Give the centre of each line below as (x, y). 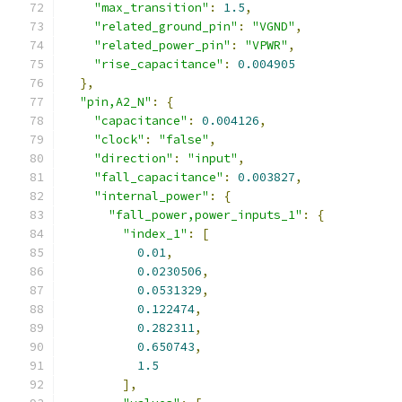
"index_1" (155, 234)
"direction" (134, 158)
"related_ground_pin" (166, 26)
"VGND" (274, 26)
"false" (184, 140)
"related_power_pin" (162, 45)
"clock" (119, 140)
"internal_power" (152, 196)
